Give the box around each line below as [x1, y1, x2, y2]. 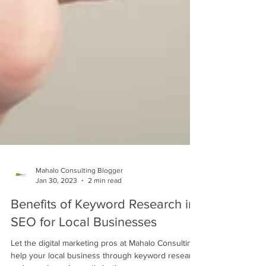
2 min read [88, 208, 122, 217]
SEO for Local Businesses [11, 247, 157, 261]
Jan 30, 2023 [36, 208, 77, 217]
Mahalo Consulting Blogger [36, 198, 123, 207]
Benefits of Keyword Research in [11, 229, 195, 243]
